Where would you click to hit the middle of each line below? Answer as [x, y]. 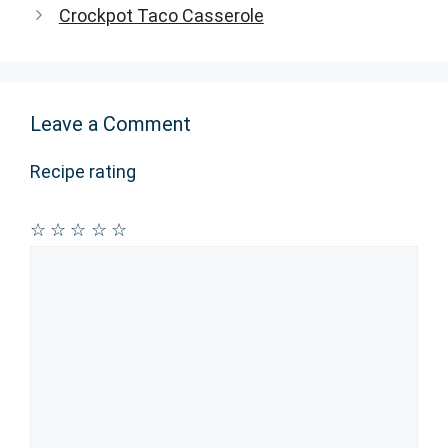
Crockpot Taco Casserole [161, 15]
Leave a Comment [110, 123]
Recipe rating [83, 171]
